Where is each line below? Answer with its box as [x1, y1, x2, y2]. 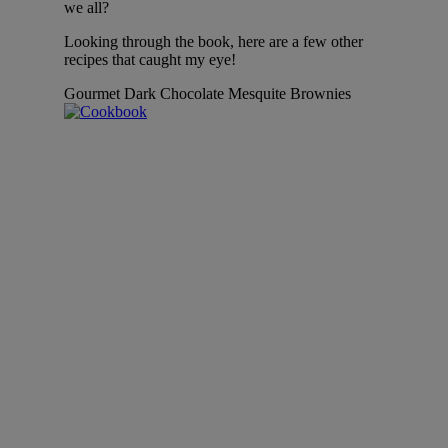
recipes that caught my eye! [64, 50, 236, 68]
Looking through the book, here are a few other [64, 32, 363, 50]
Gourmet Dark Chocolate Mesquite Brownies [64, 84, 351, 102]
